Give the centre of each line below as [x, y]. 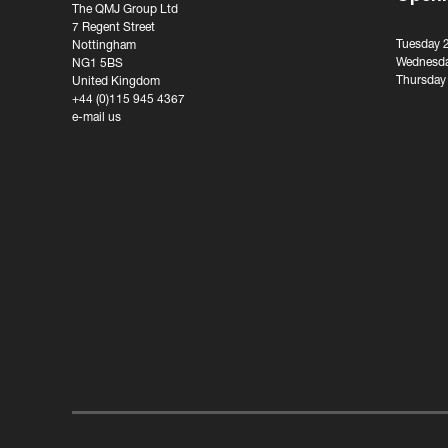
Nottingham [104, 46]
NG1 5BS [97, 64]
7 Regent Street [113, 28]
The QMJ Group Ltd [125, 10]
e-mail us [96, 118]
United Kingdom [116, 82]
